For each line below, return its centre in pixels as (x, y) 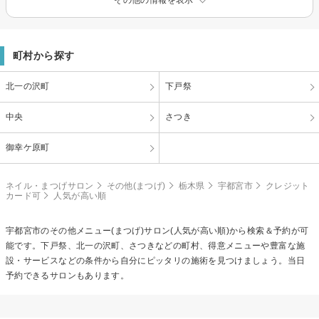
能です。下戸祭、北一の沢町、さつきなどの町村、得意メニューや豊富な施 (156, 245)
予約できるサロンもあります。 (68, 275)
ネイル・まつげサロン (50, 185)
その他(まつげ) (136, 185)
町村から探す (44, 55)
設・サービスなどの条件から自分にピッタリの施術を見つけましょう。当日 (156, 260)
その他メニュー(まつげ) (97, 230)
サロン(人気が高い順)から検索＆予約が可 (226, 230)
